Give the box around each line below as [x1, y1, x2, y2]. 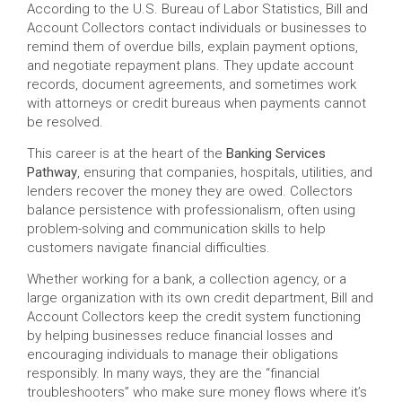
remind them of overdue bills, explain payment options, [27, 39, 358, 55]
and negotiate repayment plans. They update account [27, 57, 354, 74]
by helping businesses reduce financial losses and [27, 328, 333, 344]
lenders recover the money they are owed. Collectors [27, 183, 353, 199]
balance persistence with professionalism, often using [27, 202, 355, 218]
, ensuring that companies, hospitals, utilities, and [77, 164, 372, 180]
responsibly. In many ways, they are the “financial [27, 365, 319, 381]
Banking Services [226, 145, 326, 162]
